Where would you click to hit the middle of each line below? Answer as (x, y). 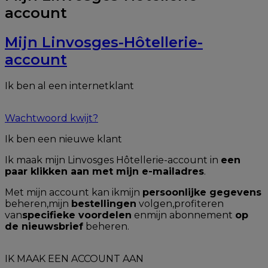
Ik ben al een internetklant (69, 86)
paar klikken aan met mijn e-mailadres (104, 171)
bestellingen (104, 203)
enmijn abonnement (183, 215)
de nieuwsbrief (44, 226)
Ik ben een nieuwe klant (63, 139)
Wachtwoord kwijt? (51, 118)
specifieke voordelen (77, 215)
